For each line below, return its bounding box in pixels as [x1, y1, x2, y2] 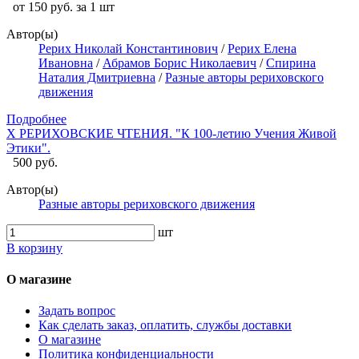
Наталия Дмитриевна [38, 70, 155, 84]
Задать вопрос [38, 304, 115, 318]
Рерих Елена [228, 41, 296, 55]
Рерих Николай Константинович [38, 41, 218, 55]
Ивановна [38, 55, 93, 70]
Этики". [6, 140, 50, 155]
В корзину [6, 240, 63, 255]
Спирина [266, 55, 316, 70]
